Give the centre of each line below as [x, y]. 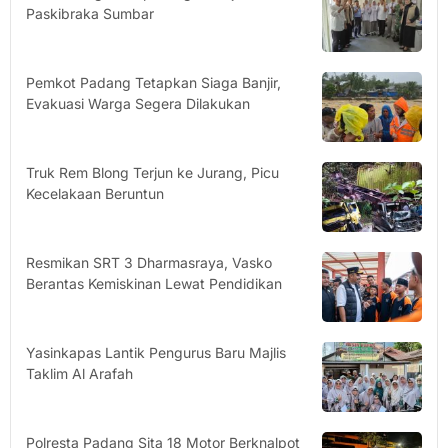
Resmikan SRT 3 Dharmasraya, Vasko [149, 263]
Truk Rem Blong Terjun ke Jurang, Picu [152, 173]
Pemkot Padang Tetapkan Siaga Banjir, [153, 83]
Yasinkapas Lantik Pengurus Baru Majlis [156, 353]
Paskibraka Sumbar [90, 14]
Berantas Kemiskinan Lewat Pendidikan [154, 284]
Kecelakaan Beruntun [95, 194]
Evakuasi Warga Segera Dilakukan [138, 104]
